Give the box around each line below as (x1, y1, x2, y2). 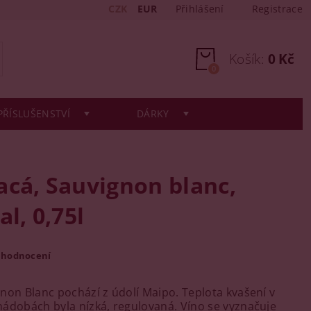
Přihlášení (175, 2, 224, 15)
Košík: (229, 50, 264, 68)
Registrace (251, 2, 303, 15)
